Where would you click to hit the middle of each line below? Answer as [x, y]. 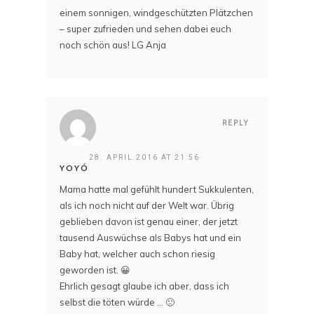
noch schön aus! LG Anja [113, 45]
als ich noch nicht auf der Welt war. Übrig [147, 206]
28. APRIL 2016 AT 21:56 [144, 158]
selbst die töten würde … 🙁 [117, 302]
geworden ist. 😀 [95, 270]
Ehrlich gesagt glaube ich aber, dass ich [144, 286]
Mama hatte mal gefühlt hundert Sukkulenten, [157, 190]
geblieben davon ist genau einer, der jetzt [149, 222]
